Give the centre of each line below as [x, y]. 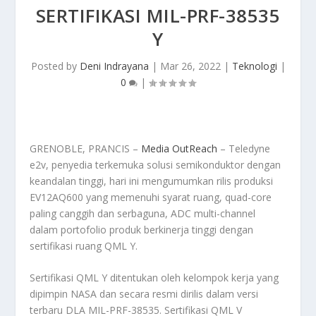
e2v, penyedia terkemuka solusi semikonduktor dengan [156, 165]
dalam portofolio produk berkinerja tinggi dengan [142, 230]
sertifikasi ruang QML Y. [84, 246]
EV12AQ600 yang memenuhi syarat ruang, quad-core [151, 197]
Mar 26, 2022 [190, 66]
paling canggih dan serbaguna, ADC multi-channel [143, 213]
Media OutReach [180, 148]
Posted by [55, 66]
